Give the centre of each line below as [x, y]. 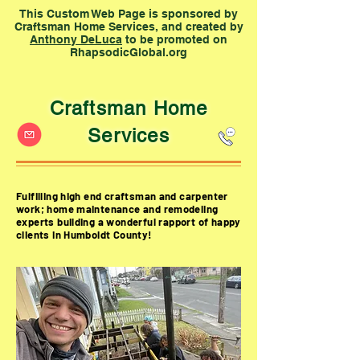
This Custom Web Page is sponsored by [129, 14]
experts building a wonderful [88, 222]
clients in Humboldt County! [84, 235]
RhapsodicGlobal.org [129, 52]
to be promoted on [175, 39]
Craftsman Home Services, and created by [129, 27]
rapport [178, 222]
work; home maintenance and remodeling [117, 209]
